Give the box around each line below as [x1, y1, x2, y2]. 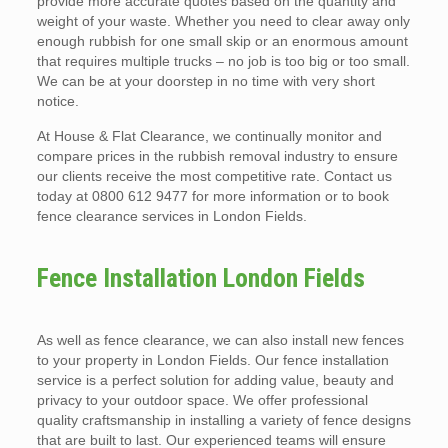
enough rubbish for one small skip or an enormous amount [36, 33, 408, 49]
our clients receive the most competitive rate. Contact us [36, 168, 392, 184]
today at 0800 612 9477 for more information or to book [36, 188, 389, 204]
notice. [36, 93, 79, 109]
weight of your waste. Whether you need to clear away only [36, 13, 410, 29]
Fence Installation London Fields [36, 263, 365, 293]
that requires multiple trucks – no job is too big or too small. [36, 53, 410, 69]
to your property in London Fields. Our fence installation [36, 352, 389, 368]
